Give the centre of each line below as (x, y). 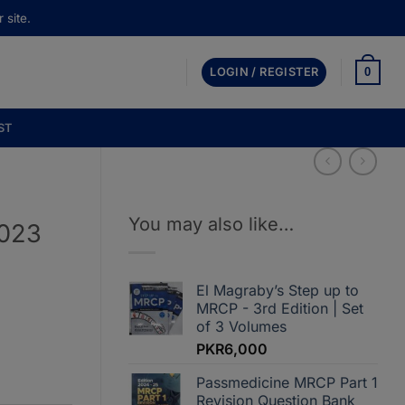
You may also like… (211, 225)
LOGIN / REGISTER (264, 72)
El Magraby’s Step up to (278, 290)
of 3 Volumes (241, 326)
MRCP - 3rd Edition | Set (280, 308)
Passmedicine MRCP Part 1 (287, 382)
